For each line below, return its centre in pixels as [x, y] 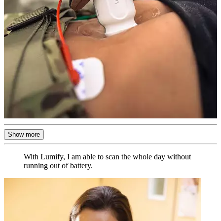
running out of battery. [58, 166]
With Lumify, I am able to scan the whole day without [107, 157]
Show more [24, 135]
